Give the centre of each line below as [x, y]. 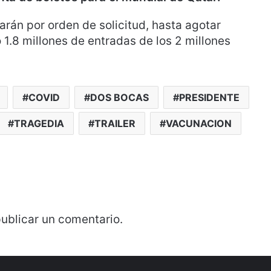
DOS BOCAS [119, 97]
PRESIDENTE [209, 97]
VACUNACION [199, 123]
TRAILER [115, 123]
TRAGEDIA [39, 123]
